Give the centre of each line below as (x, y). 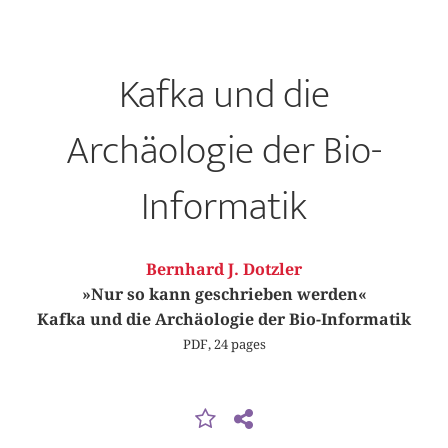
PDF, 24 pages (224, 343)
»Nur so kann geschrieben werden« (224, 294)
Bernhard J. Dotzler (224, 269)
